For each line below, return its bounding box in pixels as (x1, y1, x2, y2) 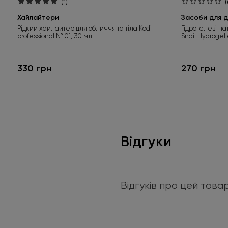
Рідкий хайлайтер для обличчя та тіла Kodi (17, 24, 152, 32)
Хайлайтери (17, 13, 59, 22)
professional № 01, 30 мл (17, 32, 92, 40)
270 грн (181, 63, 215, 74)
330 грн (17, 63, 51, 74)
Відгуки (121, 133, 172, 150)
